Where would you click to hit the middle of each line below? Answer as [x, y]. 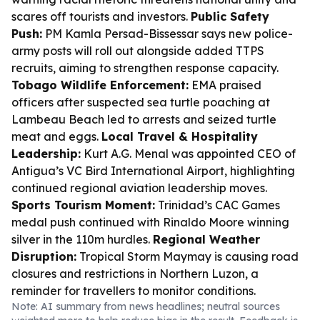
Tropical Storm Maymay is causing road [187, 256]
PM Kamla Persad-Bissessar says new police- [167, 34]
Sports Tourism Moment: [83, 205]
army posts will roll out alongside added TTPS [138, 51]
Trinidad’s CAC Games [217, 205]
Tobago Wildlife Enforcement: [100, 85]
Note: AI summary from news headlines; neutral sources [146, 306]
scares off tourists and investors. [101, 16]
